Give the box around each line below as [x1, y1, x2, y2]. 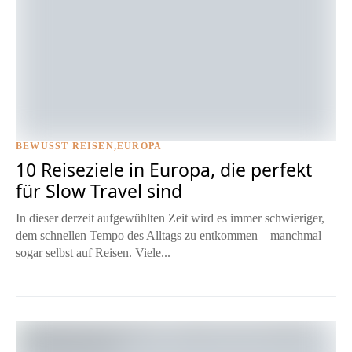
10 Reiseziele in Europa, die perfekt [16, 157, 312, 183]
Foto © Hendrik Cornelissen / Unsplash [170, 146, 336, 158]
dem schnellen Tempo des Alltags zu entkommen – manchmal [16, 229, 321, 243]
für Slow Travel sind [16, 178, 182, 204]
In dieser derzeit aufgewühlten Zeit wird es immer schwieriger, [16, 211, 324, 225]
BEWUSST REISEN [16, 141, 114, 152]
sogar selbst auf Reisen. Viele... [16, 246, 170, 260]
